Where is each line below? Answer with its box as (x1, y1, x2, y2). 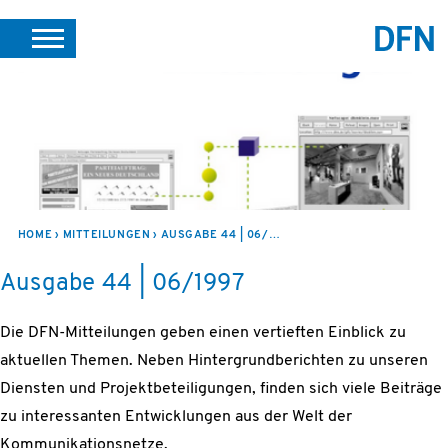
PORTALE (93, 72, 143, 83)
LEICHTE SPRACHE (271, 72, 371, 83)
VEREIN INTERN (58, 120, 145, 131)
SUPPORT (159, 72, 211, 83)
